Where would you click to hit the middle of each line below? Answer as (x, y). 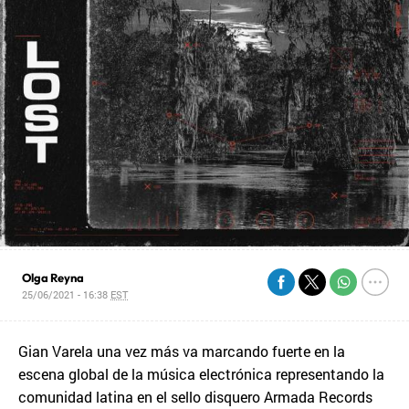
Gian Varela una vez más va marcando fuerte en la (182, 351)
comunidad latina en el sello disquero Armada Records (195, 396)
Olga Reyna (53, 277)
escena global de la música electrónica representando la (201, 373)
